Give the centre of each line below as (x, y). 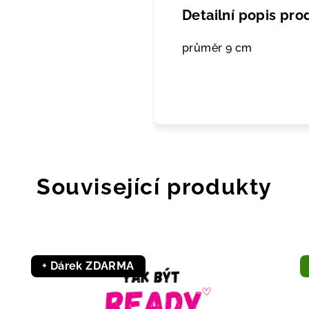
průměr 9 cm (217, 48)
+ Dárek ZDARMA (88, 266)
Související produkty (154, 187)
